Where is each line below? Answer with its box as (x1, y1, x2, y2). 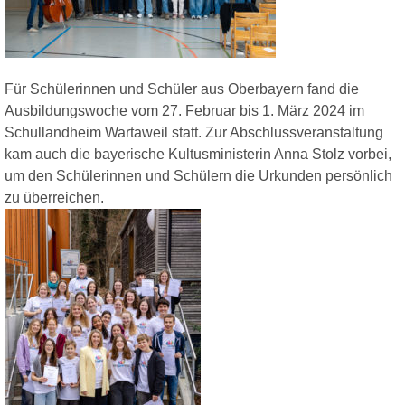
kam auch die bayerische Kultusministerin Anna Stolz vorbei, (5, 146, 391, 162)
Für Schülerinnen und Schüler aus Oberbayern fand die (5, 81, 359, 97)
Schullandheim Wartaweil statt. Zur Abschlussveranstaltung (5, 125, 383, 140)
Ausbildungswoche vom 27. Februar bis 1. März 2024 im (5, 103, 364, 118)
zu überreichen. (5, 190, 104, 205)
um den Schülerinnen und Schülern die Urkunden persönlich (5, 168, 392, 184)
